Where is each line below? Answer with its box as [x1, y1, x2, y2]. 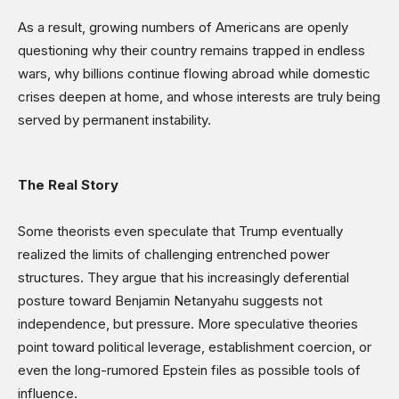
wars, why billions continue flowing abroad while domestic [18, 65, 370, 83]
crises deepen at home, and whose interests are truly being [18, 88, 380, 106]
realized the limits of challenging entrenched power [18, 246, 330, 264]
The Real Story [18, 176, 118, 194]
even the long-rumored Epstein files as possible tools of [18, 362, 361, 379]
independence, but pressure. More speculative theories [18, 315, 358, 333]
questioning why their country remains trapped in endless [18, 42, 365, 60]
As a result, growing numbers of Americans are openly [18, 19, 348, 37]
